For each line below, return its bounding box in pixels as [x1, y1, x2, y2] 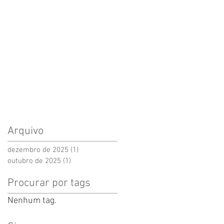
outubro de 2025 [7, 156, 61, 165]
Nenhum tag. [7, 195, 56, 206]
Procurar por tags [7, 176, 90, 190]
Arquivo [7, 124, 43, 138]
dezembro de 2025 [7, 145, 68, 154]
